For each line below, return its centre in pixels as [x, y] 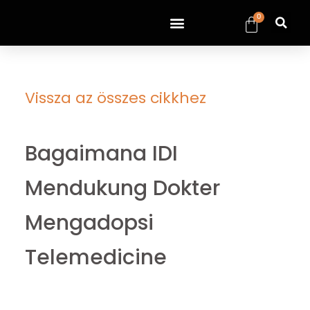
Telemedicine [95, 258]
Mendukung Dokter [122, 189]
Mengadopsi [89, 223]
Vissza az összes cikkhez [115, 98]
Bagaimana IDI [101, 154]
